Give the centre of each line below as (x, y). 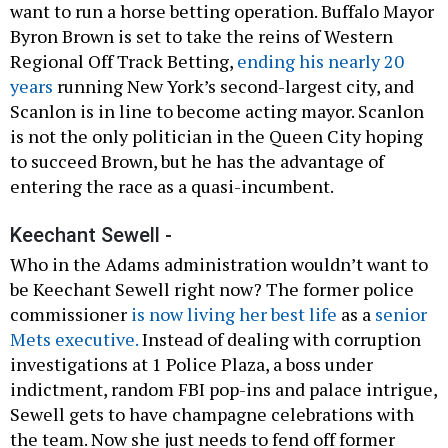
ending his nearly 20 (320, 61)
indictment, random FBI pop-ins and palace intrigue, (223, 389)
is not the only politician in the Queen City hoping (216, 136)
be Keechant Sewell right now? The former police (212, 289)
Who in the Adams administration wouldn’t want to (219, 264)
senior (401, 314)
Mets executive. (74, 339)
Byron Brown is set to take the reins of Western (201, 36)
